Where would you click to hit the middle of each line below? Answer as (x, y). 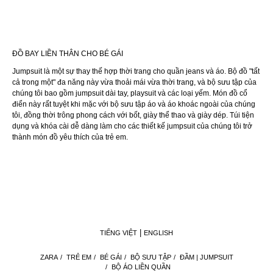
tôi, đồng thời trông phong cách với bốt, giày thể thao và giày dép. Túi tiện (133, 115)
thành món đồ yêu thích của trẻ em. (70, 137)
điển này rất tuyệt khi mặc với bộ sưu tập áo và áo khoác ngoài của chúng (134, 104)
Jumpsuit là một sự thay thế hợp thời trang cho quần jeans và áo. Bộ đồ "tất (136, 71)
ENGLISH (158, 233)
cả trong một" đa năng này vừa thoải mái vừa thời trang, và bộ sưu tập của (134, 82)
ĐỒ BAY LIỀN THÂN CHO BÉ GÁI (68, 54)
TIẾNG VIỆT (119, 233)
